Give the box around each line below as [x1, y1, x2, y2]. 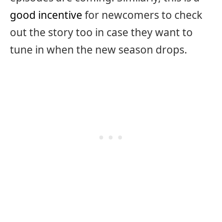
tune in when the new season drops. [10, 43, 187, 57]
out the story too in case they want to [10, 25, 193, 40]
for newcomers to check [82, 8, 202, 22]
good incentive [10, 8, 82, 22]
